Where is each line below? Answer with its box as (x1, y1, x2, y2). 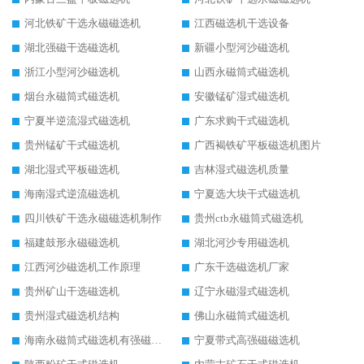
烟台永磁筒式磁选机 (24, 90, 119, 103)
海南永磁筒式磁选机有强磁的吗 (151, 334, 162, 347)
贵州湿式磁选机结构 (24, 310, 119, 323)
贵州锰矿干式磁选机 (24, 139, 119, 152)
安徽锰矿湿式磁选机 (194, 90, 289, 103)
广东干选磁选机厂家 (194, 261, 289, 274)
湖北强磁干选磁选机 (24, 41, 119, 54)
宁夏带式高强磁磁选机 (194, 334, 300, 347)
